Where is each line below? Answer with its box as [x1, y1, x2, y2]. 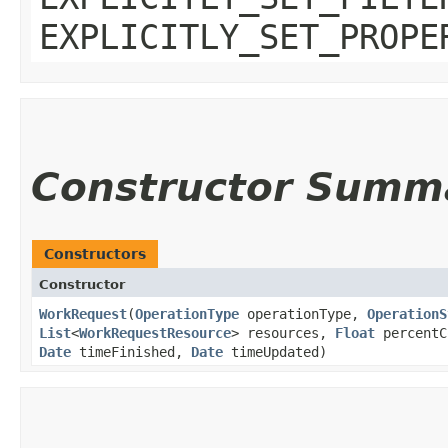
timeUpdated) [223, 343, 327, 360]
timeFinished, [71, 343, 191, 360]
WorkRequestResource [79, 324, 231, 341]
